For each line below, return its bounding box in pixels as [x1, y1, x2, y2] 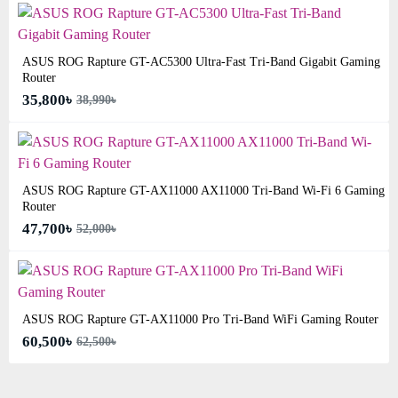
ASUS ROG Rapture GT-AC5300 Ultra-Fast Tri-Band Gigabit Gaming [22, 55, 380, 68]
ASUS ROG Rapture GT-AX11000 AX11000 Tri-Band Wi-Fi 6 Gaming [22, 184, 385, 197]
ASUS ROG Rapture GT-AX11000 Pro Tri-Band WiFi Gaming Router [22, 313, 378, 326]
